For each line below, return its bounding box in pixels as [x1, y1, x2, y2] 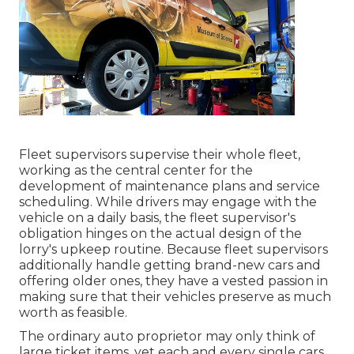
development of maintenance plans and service [19, 179, 320, 194]
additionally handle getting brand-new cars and [19, 258, 321, 273]
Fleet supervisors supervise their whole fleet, [19, 147, 300, 163]
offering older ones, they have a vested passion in [19, 273, 328, 289]
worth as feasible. [19, 305, 127, 321]
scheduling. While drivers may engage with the [19, 194, 317, 210]
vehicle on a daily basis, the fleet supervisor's [19, 210, 296, 226]
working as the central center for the [19, 163, 253, 179]
